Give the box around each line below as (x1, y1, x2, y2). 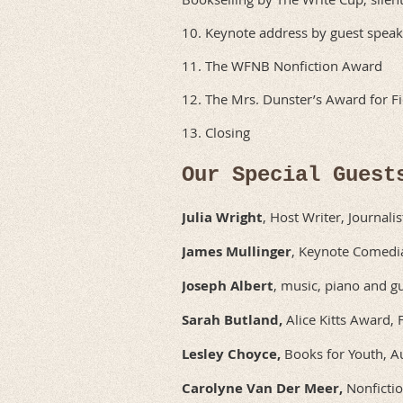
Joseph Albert (182, 275, 273, 295)
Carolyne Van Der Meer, (182, 378, 346, 398)
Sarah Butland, (182, 309, 282, 329)
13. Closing (182, 122, 250, 141)
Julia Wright (182, 207, 263, 227)
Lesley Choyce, (182, 344, 281, 363)
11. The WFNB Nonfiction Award (182, 56, 382, 75)
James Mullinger (182, 241, 291, 261)
